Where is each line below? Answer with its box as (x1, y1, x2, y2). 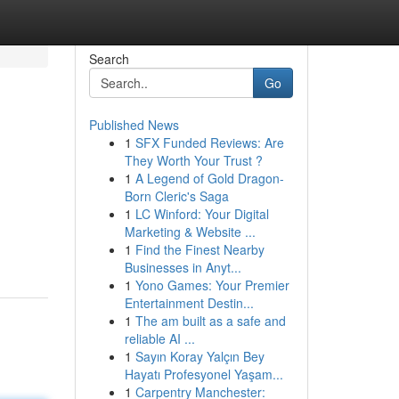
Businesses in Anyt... (124, 258, 241, 276)
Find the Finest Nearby (134, 240, 265, 258)
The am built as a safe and (134, 312, 286, 330)
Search (88, 50, 129, 68)
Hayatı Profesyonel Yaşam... (124, 365, 283, 383)
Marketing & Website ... (124, 223, 256, 240)
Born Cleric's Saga (124, 187, 229, 205)
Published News (88, 116, 179, 134)
